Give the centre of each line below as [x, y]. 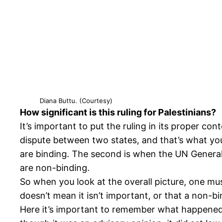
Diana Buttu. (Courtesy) [76, 101]
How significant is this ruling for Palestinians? [119, 112]
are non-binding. [55, 168]
